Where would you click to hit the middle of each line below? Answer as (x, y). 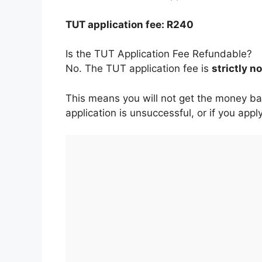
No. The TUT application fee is (139, 69)
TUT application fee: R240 (130, 24)
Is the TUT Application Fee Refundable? (159, 54)
